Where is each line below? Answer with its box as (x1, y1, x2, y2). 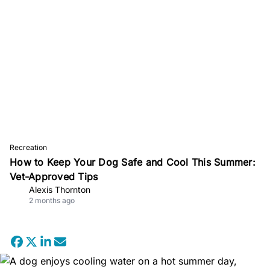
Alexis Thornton (29, 184, 90, 195)
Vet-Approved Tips (10, 170, 98, 183)
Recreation (10, 142, 47, 152)
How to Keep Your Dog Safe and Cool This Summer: (10, 155, 256, 168)
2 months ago (29, 195, 75, 205)
